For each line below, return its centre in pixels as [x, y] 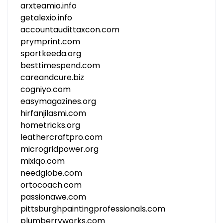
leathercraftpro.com [61, 137]
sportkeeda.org [51, 54]
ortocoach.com [51, 185]
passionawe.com [53, 197]
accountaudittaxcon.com [70, 30]
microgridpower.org [59, 149]
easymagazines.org [58, 101]
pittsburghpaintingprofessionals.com [93, 209]
